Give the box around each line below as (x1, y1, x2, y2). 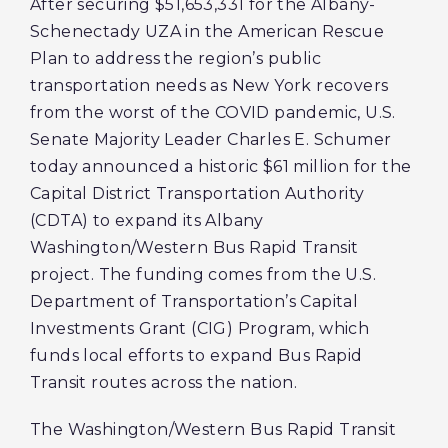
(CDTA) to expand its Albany (30, 211, 264, 230)
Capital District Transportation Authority (30, 184, 365, 203)
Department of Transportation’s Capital (30, 292, 359, 311)
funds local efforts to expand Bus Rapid (30, 346, 363, 365)
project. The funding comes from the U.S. (30, 265, 376, 284)
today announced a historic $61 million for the (30, 157, 412, 176)
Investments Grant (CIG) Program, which (30, 319, 370, 338)
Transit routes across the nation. (30, 373, 298, 392)
